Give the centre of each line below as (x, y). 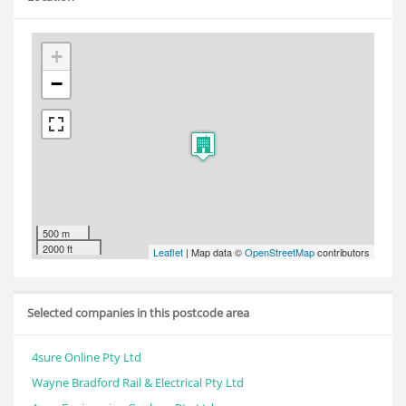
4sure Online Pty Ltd (87, 357)
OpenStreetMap (280, 252)
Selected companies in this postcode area (138, 313)
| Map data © (214, 252)
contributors (342, 252)
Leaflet (168, 252)
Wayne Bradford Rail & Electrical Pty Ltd (138, 382)
